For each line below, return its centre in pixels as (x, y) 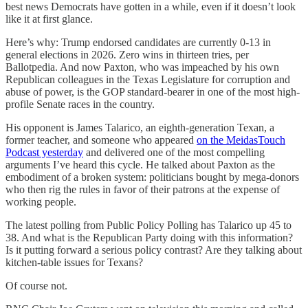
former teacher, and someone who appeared (101, 140)
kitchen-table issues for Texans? (74, 262)
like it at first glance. (49, 19)
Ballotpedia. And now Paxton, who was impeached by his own (142, 67)
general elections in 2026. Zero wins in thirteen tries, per (127, 54)
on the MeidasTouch (241, 140)
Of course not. (36, 285)
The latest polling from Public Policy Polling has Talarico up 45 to (148, 225)
